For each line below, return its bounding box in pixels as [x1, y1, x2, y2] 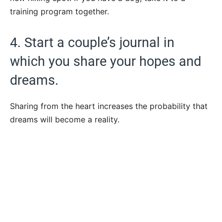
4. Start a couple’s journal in [10, 34, 174, 51]
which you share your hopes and [10, 53, 201, 69]
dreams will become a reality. [10, 114, 119, 124]
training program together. [10, 6, 109, 16]
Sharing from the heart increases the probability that [10, 101, 208, 111]
